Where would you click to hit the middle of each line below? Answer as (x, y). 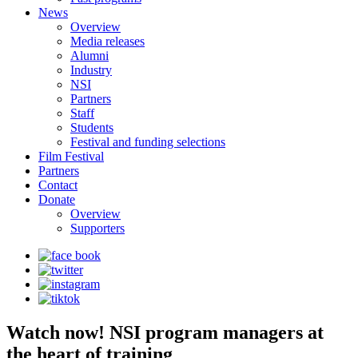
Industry (91, 70)
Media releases (107, 41)
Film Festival (71, 156)
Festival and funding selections (148, 142)
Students (92, 127)
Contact (58, 185)
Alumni (89, 56)
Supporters (97, 228)
